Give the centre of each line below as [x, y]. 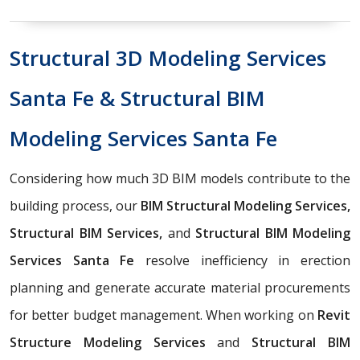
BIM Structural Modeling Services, [245, 205]
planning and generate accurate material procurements [180, 287]
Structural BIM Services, [89, 233]
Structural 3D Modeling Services [168, 57]
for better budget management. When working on [162, 315]
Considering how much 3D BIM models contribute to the [180, 178]
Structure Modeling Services [114, 342]
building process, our [75, 205]
